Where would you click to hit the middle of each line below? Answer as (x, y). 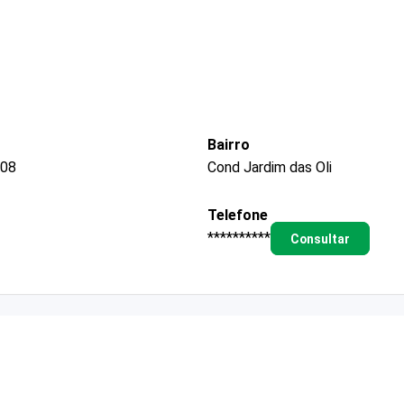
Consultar (320, 239)
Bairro (229, 144)
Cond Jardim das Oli (270, 167)
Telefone (238, 215)
